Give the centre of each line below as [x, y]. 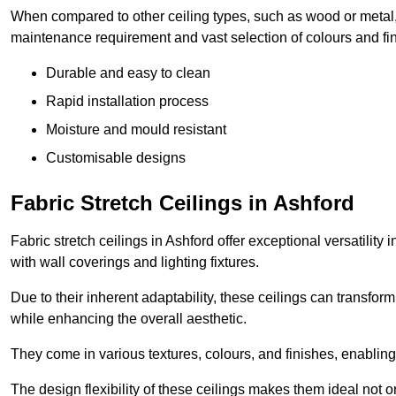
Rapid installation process [127, 102]
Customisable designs [116, 158]
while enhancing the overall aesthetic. [129, 319]
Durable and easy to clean [128, 73]
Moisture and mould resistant [136, 130]
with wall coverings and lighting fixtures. [135, 263]
